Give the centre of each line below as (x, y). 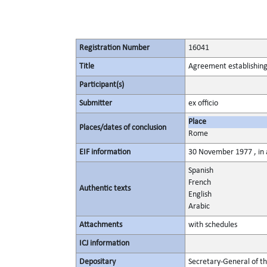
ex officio (203, 103)
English (200, 195)
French (200, 183)
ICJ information (104, 243)
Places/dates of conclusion (123, 128)
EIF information (105, 152)
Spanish (201, 171)
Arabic (199, 207)
